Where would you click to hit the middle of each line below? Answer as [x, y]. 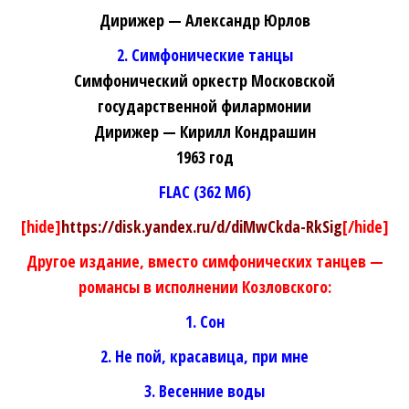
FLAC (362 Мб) [204, 192]
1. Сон [204, 322]
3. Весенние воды [204, 391]
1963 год [204, 157]
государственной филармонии [204, 106]
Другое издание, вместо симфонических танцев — [204, 262]
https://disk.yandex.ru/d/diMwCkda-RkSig [201, 227]
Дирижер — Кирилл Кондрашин [204, 132]
